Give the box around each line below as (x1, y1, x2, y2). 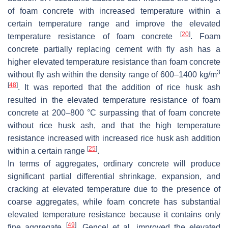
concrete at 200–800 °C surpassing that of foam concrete (8, 108, 220, 118)
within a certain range (8, 147, 87, 156)
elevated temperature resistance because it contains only (8, 210, 220, 219)
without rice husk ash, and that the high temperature (8, 121, 220, 130)
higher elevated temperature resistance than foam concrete (8, 58, 220, 67)
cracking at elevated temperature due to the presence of (8, 185, 220, 194)
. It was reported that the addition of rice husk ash (18, 83, 220, 92)
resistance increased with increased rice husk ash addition (8, 134, 220, 143)
